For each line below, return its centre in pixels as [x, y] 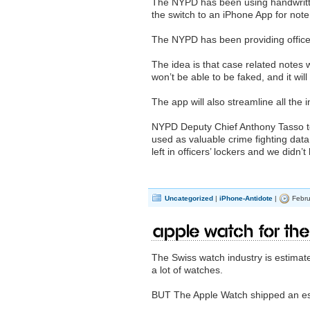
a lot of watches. [187, 270]
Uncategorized [189, 198]
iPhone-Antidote [246, 198]
